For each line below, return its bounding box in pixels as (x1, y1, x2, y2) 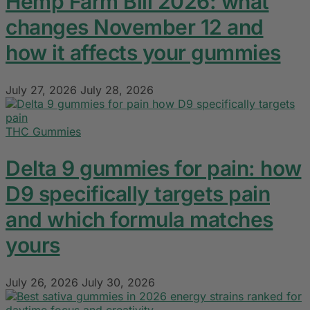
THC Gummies (6, 125, 81, 139)
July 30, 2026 (82, 275, 155, 290)
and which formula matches (6, 207, 273, 232)
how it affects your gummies (6, 40, 281, 66)
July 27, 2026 (6, 83, 77, 98)
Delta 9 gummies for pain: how (6, 156, 302, 181)
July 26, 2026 (6, 275, 78, 290)
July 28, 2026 (80, 83, 154, 98)
